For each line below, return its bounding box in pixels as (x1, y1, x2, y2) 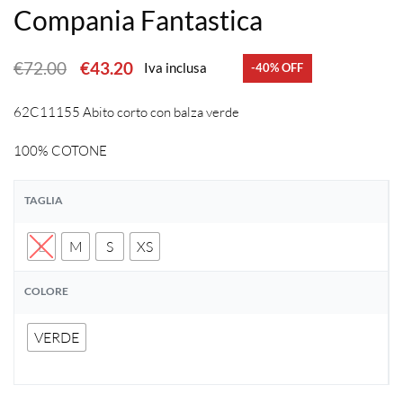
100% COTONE (13, 142, 107, 160)
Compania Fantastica (13, 3, 263, 36)
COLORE (24, 283, 69, 298)
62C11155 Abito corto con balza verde (13, 103, 239, 121)
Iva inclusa (144, 59, 207, 76)
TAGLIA (24, 193, 64, 207)
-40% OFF (251, 60, 304, 76)
